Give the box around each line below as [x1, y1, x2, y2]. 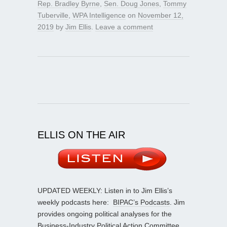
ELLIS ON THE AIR [37, 129, 125, 140]
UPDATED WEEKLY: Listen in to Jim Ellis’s [37, 186, 172, 195]
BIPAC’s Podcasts [113, 198, 170, 206]
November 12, [138, 11, 183, 19]
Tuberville [37, 11, 68, 19]
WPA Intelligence [72, 11, 126, 19]
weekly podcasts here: [37, 198, 113, 206]
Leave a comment [95, 22, 153, 31]
